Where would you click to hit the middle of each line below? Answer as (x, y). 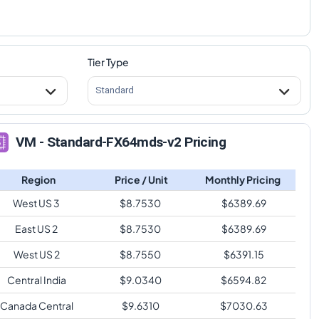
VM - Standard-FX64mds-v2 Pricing (121, 142)
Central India (36, 279)
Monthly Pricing (242, 179)
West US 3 (36, 203)
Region (38, 179)
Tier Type (108, 62)
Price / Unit (141, 179)
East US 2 (36, 228)
